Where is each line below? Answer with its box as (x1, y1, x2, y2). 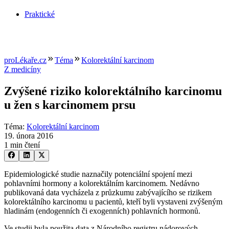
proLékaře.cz (4, 56, 47, 65)
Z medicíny (4, 65, 41, 74)
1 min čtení (4, 141, 40, 150)
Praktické (25, 10, 55, 19)
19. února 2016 (4, 131, 53, 141)
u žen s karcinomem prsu (4, 98, 135, 112)
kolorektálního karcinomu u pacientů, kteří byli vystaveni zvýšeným (4, 197, 222, 206)
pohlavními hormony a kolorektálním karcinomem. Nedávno (4, 178, 199, 188)
